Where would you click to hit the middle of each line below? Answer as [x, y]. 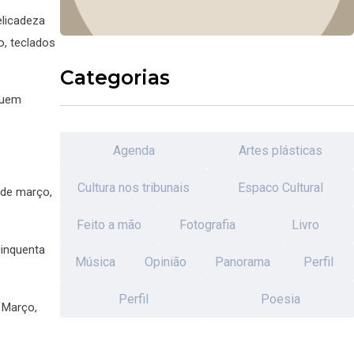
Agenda [134, 151]
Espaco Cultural [281, 188]
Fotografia [207, 225]
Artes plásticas [281, 151]
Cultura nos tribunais [134, 188]
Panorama [242, 262]
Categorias [115, 78]
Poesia [281, 299]
